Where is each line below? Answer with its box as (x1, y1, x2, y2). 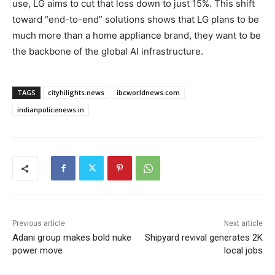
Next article (223, 219, 263, 228)
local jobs (223, 245, 263, 257)
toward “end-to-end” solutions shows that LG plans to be (12, 14, 259, 26)
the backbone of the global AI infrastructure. (12, 45, 203, 58)
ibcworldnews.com (117, 88, 180, 98)
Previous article (12, 219, 65, 228)
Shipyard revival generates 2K (144, 232, 263, 244)
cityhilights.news (48, 88, 104, 98)
